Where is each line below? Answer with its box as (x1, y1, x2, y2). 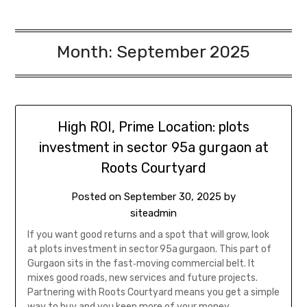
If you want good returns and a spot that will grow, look (27, 229, 269, 241)
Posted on (71, 191, 124, 204)
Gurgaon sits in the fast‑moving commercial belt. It (27, 258, 255, 270)
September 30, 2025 (124, 191, 221, 204)
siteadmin (130, 207, 177, 220)
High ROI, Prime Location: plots (58, 119, 249, 136)
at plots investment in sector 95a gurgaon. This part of (27, 243, 271, 256)
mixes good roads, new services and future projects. (27, 272, 258, 284)
